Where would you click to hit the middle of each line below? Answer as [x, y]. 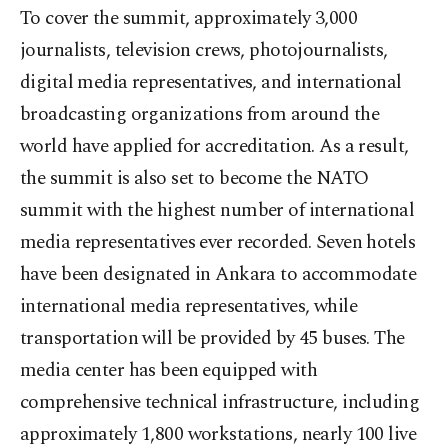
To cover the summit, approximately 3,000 [189, 19]
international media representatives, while [189, 307]
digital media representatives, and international [211, 83]
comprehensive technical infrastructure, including [220, 403]
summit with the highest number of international [217, 211]
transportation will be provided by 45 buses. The [212, 339]
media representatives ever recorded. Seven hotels [218, 243]
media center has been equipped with [169, 371]
